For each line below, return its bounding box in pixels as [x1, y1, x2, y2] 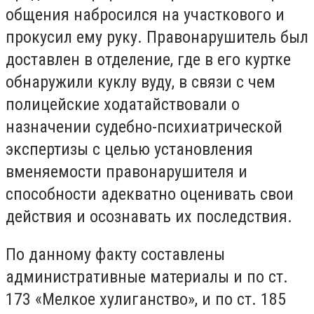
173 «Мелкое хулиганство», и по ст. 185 [6, 289, 286, 309]
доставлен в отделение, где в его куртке [6, 50, 291, 70]
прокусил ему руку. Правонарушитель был [6, 27, 308, 48]
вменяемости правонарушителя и [6, 162, 247, 182]
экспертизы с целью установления [6, 139, 253, 160]
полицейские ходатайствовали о [6, 95, 240, 115]
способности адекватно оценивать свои [6, 184, 294, 205]
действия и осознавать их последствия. [6, 207, 292, 227]
